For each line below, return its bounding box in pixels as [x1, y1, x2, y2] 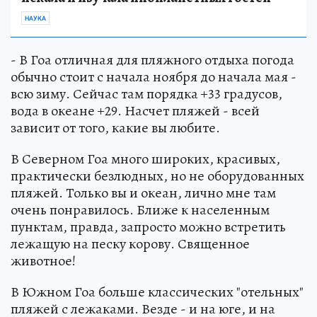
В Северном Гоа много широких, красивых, [11, 149, 280, 169]
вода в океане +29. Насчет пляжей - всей [11, 101, 260, 121]
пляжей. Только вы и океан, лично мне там [11, 183, 276, 203]
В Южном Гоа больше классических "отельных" [11, 282, 304, 302]
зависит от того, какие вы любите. [11, 118, 220, 138]
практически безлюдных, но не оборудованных [11, 166, 304, 186]
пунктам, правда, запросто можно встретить [11, 217, 286, 237]
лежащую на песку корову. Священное [11, 234, 250, 254]
